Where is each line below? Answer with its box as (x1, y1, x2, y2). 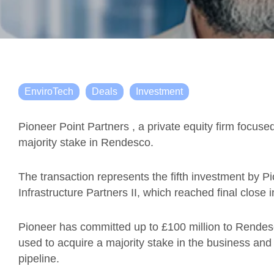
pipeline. (18, 253, 59, 265)
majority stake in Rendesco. (18, 136, 154, 149)
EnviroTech (24, 86, 73, 97)
